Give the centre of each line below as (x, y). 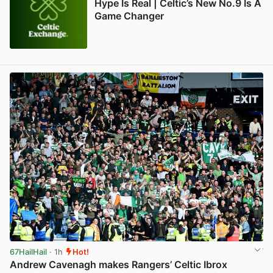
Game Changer (129, 16)
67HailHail (28, 252)
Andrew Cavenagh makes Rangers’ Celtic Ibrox (119, 265)
